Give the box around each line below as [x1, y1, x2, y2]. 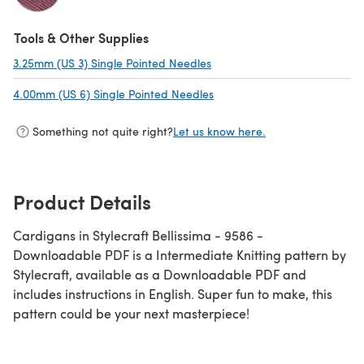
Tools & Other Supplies [14, 28, 149, 47]
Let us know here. [173, 123, 266, 140]
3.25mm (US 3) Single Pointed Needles [13, 54, 211, 71]
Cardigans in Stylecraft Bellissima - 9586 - [13, 226, 263, 244]
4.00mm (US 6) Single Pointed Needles [13, 85, 214, 102]
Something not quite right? [32, 123, 173, 140]
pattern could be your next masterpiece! [13, 304, 249, 322]
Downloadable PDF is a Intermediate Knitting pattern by [13, 245, 156, 263]
